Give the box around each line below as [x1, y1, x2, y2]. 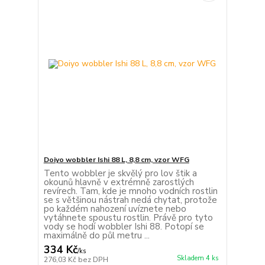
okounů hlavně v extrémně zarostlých [43, 176, 194, 189]
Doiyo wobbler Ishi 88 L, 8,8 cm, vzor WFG [43, 155, 189, 165]
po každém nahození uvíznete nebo [43, 203, 186, 215]
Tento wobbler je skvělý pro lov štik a [43, 167, 197, 180]
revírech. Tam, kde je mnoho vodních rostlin [43, 185, 218, 198]
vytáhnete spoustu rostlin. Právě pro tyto [43, 212, 213, 224]
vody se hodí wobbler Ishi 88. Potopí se [43, 221, 204, 233]
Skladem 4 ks [176, 254, 219, 263]
